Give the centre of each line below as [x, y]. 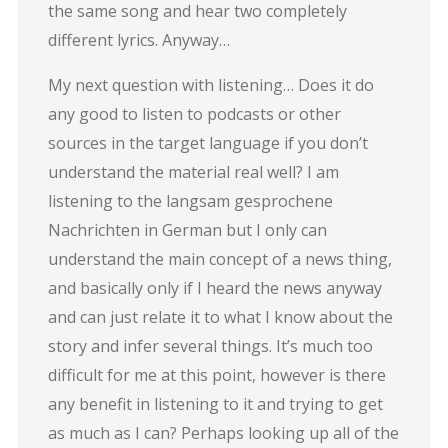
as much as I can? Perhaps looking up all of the [223, 432]
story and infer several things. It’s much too [210, 345]
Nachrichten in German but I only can [187, 229]
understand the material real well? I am [193, 171]
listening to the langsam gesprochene [190, 200]
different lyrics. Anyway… [138, 39]
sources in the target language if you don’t [207, 142]
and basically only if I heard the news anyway [214, 287]
